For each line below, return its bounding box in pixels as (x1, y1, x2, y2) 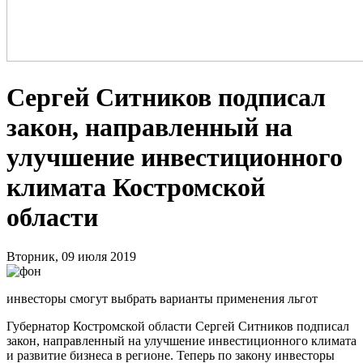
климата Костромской (6, 172, 265, 202)
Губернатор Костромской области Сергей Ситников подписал (6, 319, 349, 334)
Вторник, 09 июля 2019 (6, 250, 136, 264)
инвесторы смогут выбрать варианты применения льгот (6, 292, 318, 306)
